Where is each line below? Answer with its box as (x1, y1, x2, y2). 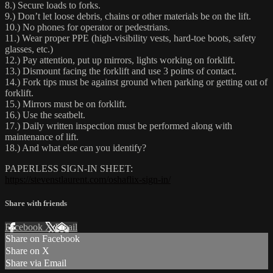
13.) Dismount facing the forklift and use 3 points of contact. (5, 65, 236, 76)
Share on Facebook (5, 233, 80, 244)
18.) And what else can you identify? (5, 142, 146, 153)
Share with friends (5, 199, 67, 208)
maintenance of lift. (5, 131, 79, 142)
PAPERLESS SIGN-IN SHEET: (5, 163, 133, 174)
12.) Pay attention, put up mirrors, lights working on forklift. (5, 54, 235, 65)
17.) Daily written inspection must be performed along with (5, 120, 232, 131)
